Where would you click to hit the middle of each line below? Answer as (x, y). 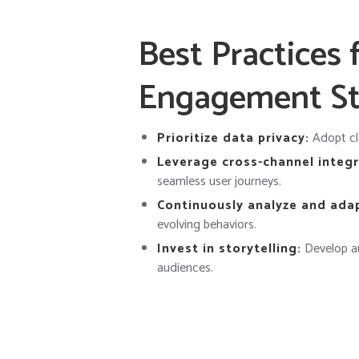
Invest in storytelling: (229, 249)
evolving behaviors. (207, 225)
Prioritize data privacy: (233, 139)
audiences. (185, 268)
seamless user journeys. (219, 182)
